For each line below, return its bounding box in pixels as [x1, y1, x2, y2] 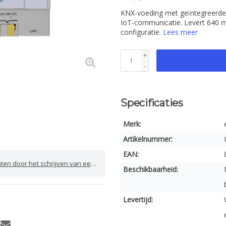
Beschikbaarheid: [123, 164, 178, 174]
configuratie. [121, 27, 163, 37]
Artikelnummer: [123, 134, 173, 144]
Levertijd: [123, 195, 153, 204]
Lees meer [163, 27, 198, 37]
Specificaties [121, 97, 183, 109]
